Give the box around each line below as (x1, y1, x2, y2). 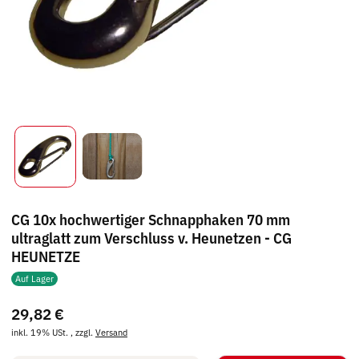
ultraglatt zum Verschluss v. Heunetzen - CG (11, 227, 292, 248)
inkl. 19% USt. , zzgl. (11, 326, 95, 339)
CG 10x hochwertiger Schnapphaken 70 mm (11, 208, 290, 229)
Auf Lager (14, 272, 54, 284)
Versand (95, 326, 127, 339)
